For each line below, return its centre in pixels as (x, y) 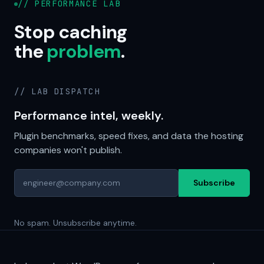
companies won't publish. (68, 150)
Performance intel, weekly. (89, 116)
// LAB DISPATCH (57, 92)
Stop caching (70, 32)
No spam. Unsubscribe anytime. (75, 223)
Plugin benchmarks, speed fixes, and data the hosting (129, 136)
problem (84, 52)
